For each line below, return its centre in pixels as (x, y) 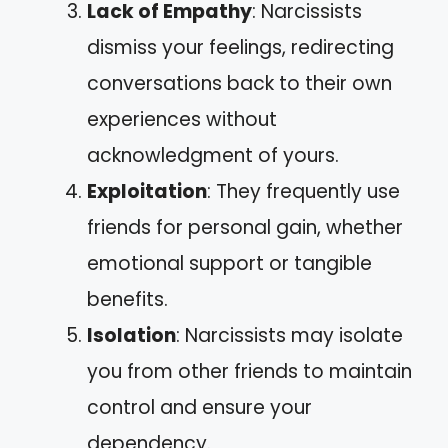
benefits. (127, 299)
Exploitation (147, 191)
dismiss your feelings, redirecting (240, 47)
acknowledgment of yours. (213, 155)
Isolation (131, 335)
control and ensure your (199, 407)
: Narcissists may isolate (289, 335)
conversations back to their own (239, 83)
